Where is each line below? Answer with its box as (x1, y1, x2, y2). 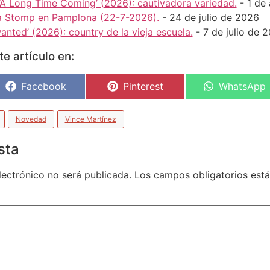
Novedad (15, 115, 46, 124)
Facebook (20, 80, 66, 93)
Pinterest (122, 80, 163, 93)
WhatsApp (219, 80, 266, 93)
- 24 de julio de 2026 (159, 11, 259, 24)
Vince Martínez (64, 115, 116, 124)
